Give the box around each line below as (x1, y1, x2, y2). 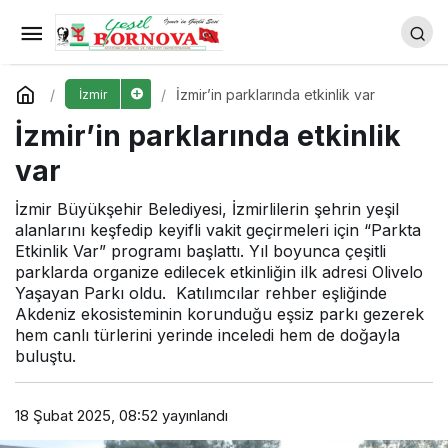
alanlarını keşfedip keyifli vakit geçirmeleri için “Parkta (15, 220, 421, 240)
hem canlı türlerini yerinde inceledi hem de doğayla (15, 325, 400, 345)
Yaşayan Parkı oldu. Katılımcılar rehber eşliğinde (15, 283, 387, 303)
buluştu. (15, 346, 76, 366)
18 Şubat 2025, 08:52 (15, 405, 158, 425)
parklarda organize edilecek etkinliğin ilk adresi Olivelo (15, 262, 423, 282)
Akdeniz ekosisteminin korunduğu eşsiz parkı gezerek (15, 304, 424, 324)
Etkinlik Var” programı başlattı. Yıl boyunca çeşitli (15, 241, 386, 261)
